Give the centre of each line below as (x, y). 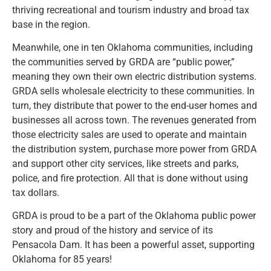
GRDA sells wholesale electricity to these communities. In (133, 91)
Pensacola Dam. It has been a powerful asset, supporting (133, 245)
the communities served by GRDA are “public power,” (123, 62)
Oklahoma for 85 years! (62, 260)
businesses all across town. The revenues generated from (134, 120)
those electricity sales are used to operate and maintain (129, 134)
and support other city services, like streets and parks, (125, 163)
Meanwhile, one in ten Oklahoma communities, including (132, 47)
